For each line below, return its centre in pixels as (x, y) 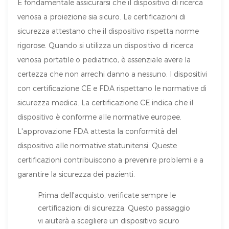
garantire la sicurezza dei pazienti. (76, 174)
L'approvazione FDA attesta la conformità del (98, 131)
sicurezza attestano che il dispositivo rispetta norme (108, 31)
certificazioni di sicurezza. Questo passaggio (114, 208)
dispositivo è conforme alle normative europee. (100, 117)
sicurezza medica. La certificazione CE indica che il (106, 103)
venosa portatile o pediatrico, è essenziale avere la (104, 60)
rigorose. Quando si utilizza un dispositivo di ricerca (106, 45)
